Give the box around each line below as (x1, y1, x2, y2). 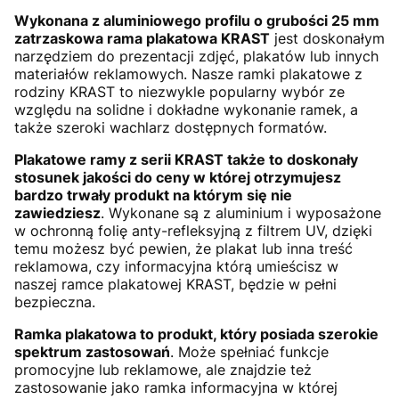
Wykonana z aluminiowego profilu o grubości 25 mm (14, 11, 379, 29)
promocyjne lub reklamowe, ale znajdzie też (14, 360, 312, 379)
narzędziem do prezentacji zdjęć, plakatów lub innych (14, 46, 379, 65)
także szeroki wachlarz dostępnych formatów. (14, 118, 331, 136)
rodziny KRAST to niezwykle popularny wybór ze (14, 82, 345, 101)
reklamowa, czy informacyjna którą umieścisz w (14, 256, 338, 275)
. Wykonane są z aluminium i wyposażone (101, 203, 381, 222)
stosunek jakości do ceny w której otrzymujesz (14, 167, 341, 186)
